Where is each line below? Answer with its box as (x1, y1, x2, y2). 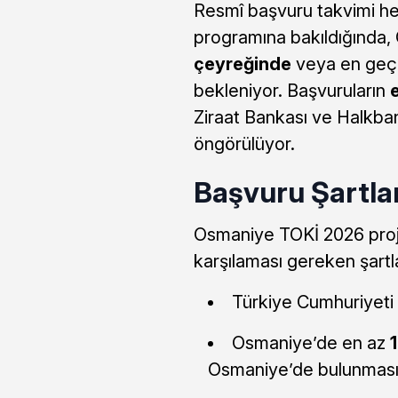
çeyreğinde (193, 52, 291, 75)
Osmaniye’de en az (231, 331, 390, 354)
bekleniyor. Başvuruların (193, 79, 390, 101)
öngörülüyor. (193, 132, 295, 155)
